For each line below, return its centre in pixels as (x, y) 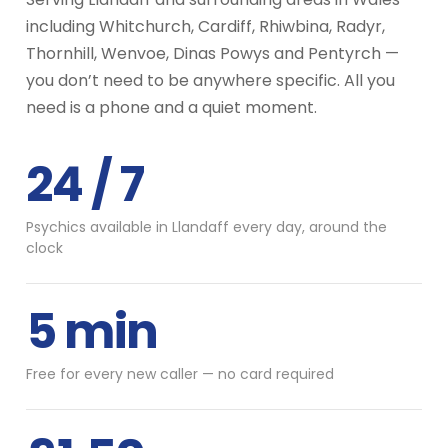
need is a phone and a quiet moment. (171, 107)
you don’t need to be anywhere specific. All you (210, 80)
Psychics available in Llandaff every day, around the (206, 226)
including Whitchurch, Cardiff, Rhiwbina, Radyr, (205, 26)
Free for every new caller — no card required (180, 373)
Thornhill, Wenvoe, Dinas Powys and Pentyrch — (212, 53)
